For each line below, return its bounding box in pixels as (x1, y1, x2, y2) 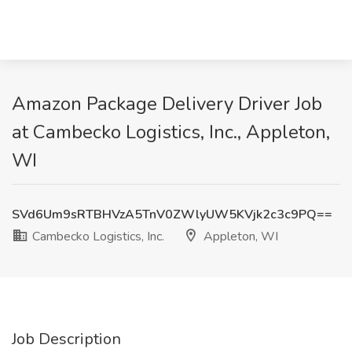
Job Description (12, 328, 121, 350)
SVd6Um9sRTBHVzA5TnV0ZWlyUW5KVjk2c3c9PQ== (12, 206, 332, 223)
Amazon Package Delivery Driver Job (12, 91, 322, 116)
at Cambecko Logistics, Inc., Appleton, (12, 119, 330, 145)
